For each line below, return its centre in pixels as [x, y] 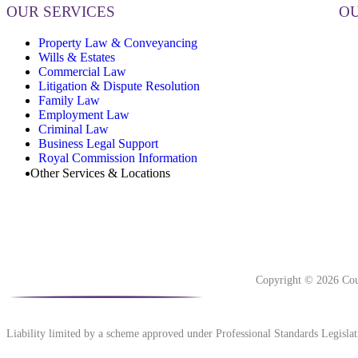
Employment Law [84, 114]
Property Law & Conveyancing [118, 42]
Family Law [69, 100]
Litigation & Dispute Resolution [119, 86]
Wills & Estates [77, 57]
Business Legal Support [98, 143]
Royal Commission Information [118, 157]
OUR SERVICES [61, 11]
